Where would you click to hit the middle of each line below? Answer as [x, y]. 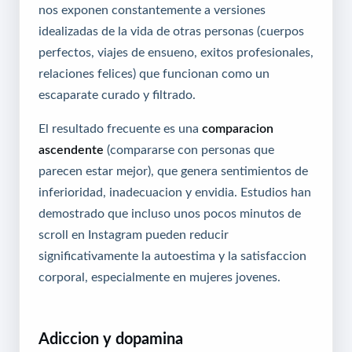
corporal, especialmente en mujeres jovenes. [159, 277]
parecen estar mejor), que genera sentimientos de [173, 171]
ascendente [71, 150]
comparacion [238, 128]
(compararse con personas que [189, 150]
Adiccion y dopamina [111, 339]
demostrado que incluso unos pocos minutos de [170, 213]
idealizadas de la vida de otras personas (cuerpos [171, 31]
